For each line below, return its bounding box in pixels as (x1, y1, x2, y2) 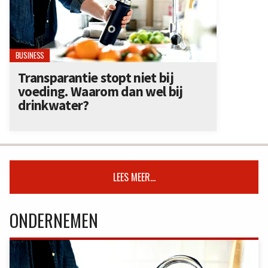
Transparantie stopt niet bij (18, 68, 173, 86)
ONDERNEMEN (10, 208, 98, 233)
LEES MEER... (112, 170, 156, 185)
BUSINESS (15, 49, 44, 62)
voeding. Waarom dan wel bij (18, 82, 183, 100)
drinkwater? (18, 96, 89, 114)
